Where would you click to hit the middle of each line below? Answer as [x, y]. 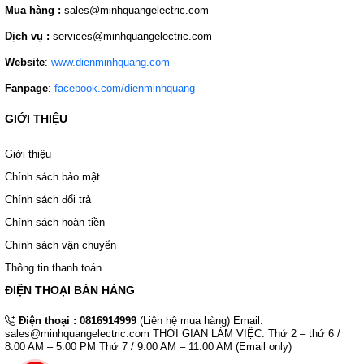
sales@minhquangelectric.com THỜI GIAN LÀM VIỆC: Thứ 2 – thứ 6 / [173, 334]
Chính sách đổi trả [48, 200]
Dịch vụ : [27, 37]
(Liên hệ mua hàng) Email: [200, 321]
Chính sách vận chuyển [61, 245]
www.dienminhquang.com [110, 63]
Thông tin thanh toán [53, 268]
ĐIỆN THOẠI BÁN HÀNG [70, 290]
